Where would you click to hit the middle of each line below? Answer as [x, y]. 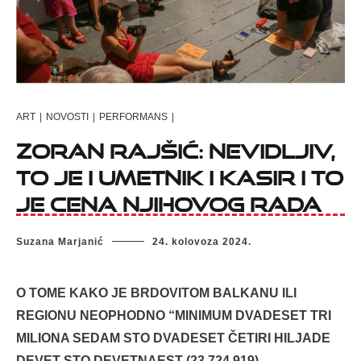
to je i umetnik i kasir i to [180, 173]
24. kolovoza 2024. [202, 242]
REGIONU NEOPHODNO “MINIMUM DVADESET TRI [174, 316]
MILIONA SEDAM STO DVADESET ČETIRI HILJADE [173, 338]
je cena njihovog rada [169, 200]
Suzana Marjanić [60, 242]
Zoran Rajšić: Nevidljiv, [176, 147]
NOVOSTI [67, 116]
